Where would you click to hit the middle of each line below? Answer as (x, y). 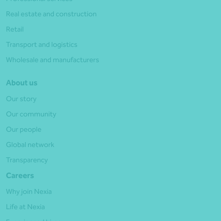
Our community (31, 114)
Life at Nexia (25, 206)
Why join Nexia (29, 191)
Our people (24, 129)
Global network (30, 144)
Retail (15, 29)
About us (22, 82)
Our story (21, 98)
